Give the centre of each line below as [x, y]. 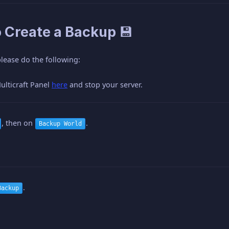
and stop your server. [105, 84]
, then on [18, 123]
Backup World [60, 123]
